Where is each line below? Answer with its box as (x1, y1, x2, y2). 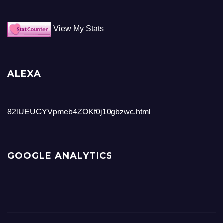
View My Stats (53, 24, 104, 33)
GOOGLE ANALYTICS (7, 150, 112, 161)
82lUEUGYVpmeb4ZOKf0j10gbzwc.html (7, 107, 151, 116)
